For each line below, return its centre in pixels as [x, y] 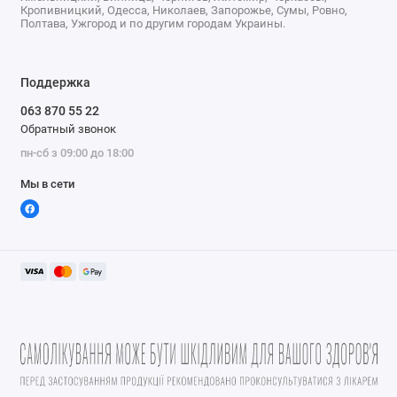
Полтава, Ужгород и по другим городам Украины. [152, 24]
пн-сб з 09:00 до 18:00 [77, 152]
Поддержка [55, 83]
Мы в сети [47, 183]
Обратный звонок [68, 128]
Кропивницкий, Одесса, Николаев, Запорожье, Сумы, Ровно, [183, 11]
